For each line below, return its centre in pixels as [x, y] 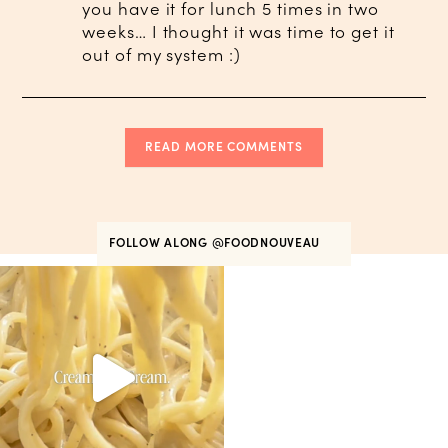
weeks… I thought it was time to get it [238, 31]
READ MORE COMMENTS [224, 146]
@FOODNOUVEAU [267, 242]
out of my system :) [161, 54]
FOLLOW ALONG [160, 242]
